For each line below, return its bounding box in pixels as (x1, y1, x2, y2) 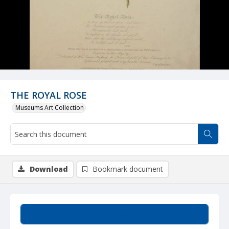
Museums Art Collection (15, 103, 84, 112)
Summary (99, 210, 130, 218)
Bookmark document (93, 164, 163, 174)
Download (30, 164, 68, 174)
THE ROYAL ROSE (10, 89, 87, 101)
